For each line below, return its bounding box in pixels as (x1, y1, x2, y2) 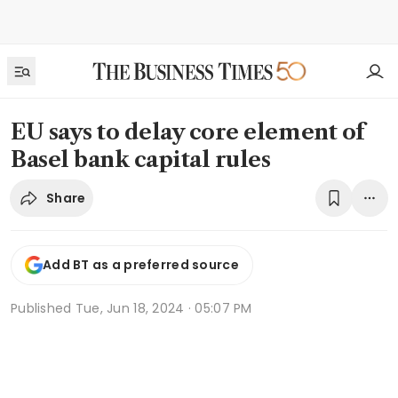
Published (11, 298, 76, 317)
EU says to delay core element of (11, 119, 365, 145)
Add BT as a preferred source (43, 256, 239, 275)
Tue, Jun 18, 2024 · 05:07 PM (75, 298, 252, 317)
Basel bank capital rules (11, 147, 271, 172)
